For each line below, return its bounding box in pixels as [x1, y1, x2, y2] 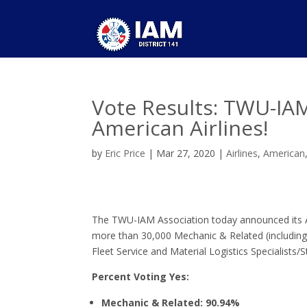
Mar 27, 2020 [156, 147, 216, 160]
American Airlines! [92, 114, 269, 142]
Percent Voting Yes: [92, 270, 190, 283]
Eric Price [105, 147, 146, 160]
